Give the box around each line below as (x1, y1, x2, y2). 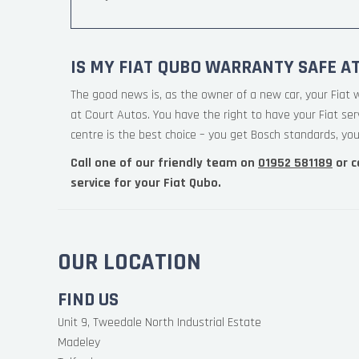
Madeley (58, 334, 100, 351)
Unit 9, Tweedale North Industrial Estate (58, 314, 261, 331)
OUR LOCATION (58, 247, 201, 277)
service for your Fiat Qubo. (71, 175, 221, 192)
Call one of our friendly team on (71, 155, 258, 171)
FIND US (58, 288, 119, 312)
